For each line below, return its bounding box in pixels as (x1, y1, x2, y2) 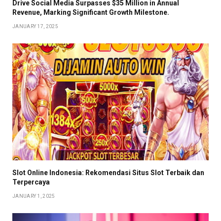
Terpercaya (12, 178, 50, 186)
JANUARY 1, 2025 (12, 193, 55, 199)
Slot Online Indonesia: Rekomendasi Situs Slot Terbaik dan (12, 168, 204, 177)
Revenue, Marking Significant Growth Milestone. (12, 8, 169, 16)
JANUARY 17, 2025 (12, 23, 58, 29)
